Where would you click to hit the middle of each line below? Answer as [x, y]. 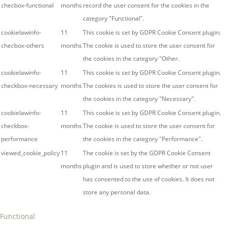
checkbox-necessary [29, 86]
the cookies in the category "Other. [131, 59]
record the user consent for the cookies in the [146, 5]
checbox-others [23, 45]
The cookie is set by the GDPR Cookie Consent [147, 153]
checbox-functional [27, 5]
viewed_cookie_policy [30, 153]
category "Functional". [114, 18]
